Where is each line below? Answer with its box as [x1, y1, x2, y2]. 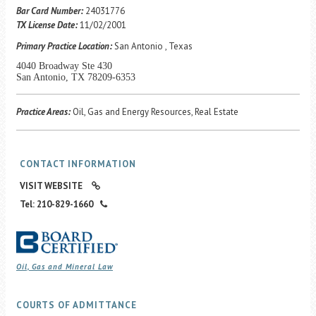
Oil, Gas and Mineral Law [16, 262, 113, 272]
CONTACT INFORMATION [20, 158, 136, 170]
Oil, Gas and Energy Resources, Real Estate [73, 106, 238, 118]
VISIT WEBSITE [20, 180, 85, 192]
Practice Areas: [16, 106, 73, 118]
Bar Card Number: [16, 5, 83, 17]
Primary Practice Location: [16, 40, 112, 52]
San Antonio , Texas [112, 40, 193, 52]
